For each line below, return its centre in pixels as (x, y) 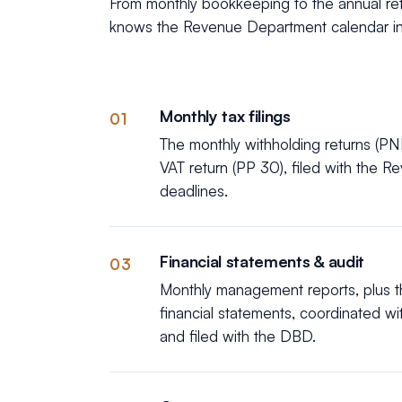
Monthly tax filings (225, 116)
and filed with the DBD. (238, 336)
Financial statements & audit (262, 261)
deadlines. (194, 191)
